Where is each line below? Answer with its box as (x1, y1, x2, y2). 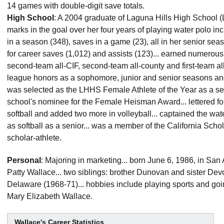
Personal (7, 156, 41, 164)
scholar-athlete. (7, 133, 61, 142)
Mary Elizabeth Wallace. (7, 192, 92, 200)
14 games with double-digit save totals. (7, 1, 144, 10)
